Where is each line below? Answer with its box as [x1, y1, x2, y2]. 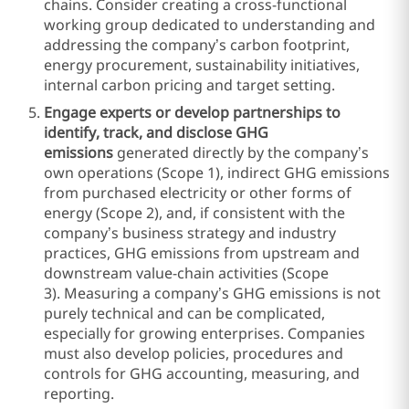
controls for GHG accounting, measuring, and [44, 363, 360, 383]
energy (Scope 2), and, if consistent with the [44, 203, 345, 223]
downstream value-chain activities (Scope [44, 263, 329, 283]
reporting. [44, 383, 114, 404]
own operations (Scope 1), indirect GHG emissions [44, 163, 390, 183]
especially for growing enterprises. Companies [44, 323, 365, 343]
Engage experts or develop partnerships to [44, 102, 341, 122]
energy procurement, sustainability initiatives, [44, 55, 360, 75]
